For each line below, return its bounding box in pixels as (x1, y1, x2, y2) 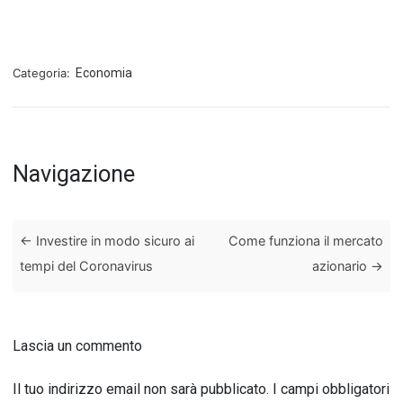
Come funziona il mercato (228, 232, 383, 248)
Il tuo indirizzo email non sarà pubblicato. (13, 381, 269, 399)
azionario (311, 257, 371, 273)
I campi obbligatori (273, 381, 390, 399)
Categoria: (13, 66, 74, 80)
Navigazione (13, 160, 135, 187)
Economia (76, 66, 132, 80)
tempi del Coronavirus (20, 257, 154, 273)
